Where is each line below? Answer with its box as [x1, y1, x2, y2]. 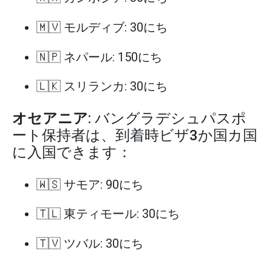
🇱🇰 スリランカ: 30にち [36, 79, 168, 94]
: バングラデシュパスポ [88, 110, 246, 127]
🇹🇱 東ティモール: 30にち [36, 206, 180, 222]
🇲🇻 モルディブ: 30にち [36, 20, 168, 35]
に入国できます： [12, 144, 132, 161]
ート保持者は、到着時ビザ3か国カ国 [12, 127, 257, 144]
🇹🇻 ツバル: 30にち [36, 236, 143, 251]
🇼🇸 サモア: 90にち [36, 177, 143, 192]
